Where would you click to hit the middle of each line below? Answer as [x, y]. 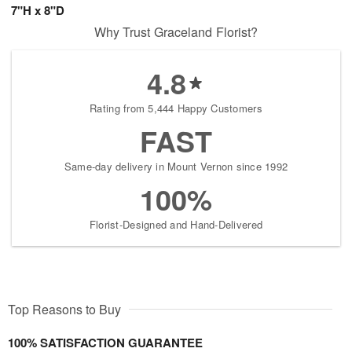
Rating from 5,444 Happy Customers [176, 108]
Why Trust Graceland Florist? [176, 32]
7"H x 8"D [38, 11]
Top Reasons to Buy [64, 310]
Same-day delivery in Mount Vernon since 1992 [176, 167]
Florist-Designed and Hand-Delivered [176, 225]
